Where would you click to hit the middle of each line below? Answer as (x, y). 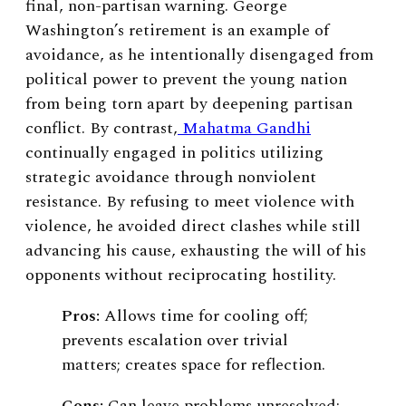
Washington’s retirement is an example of (177, 30)
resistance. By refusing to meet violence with (190, 201)
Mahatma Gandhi (246, 128)
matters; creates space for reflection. (193, 364)
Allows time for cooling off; (204, 315)
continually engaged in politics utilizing (174, 152)
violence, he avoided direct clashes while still (193, 226)
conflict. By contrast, (101, 128)
